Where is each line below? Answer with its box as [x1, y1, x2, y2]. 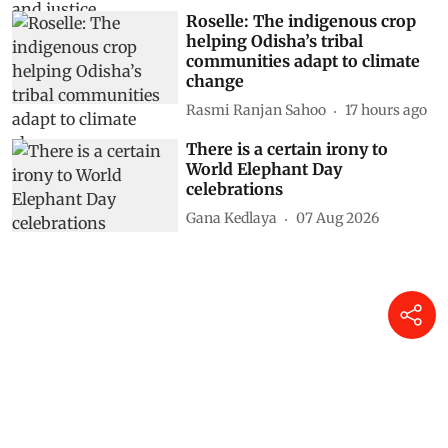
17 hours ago [345, 101, 428, 120]
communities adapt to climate [186, 50, 421, 71]
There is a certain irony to [186, 138, 389, 159]
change [186, 70, 245, 91]
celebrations [186, 178, 284, 199]
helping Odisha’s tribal [186, 30, 364, 51]
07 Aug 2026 [296, 209, 380, 228]
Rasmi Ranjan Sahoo [186, 101, 327, 120]
